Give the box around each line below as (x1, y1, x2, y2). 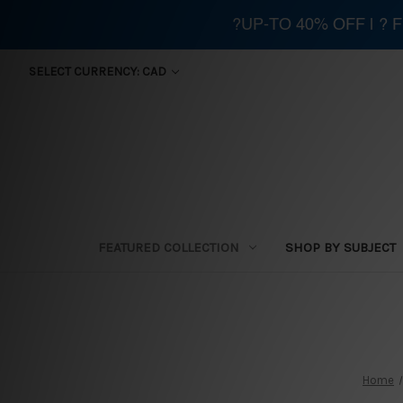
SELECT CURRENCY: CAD (28, 64, 169, 79)
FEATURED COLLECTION (97, 238, 239, 255)
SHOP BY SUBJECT (284, 238, 396, 255)
